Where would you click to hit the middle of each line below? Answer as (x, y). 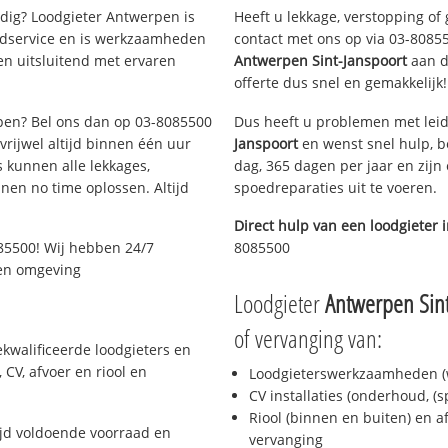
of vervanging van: (308, 338)
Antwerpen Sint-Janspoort (320, 60)
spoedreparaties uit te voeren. (335, 187)
